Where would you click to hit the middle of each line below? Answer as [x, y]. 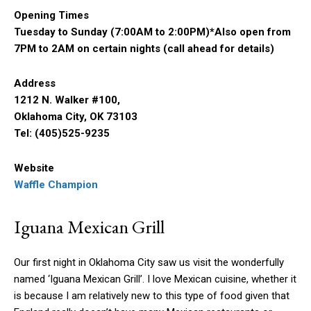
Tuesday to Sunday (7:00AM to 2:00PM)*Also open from [152, 32]
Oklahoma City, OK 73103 [76, 117]
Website [34, 168]
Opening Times [51, 16]
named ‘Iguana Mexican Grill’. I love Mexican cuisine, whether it [155, 279]
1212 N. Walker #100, [67, 100]
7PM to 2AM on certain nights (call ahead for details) [144, 49]
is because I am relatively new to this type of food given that [152, 296]
